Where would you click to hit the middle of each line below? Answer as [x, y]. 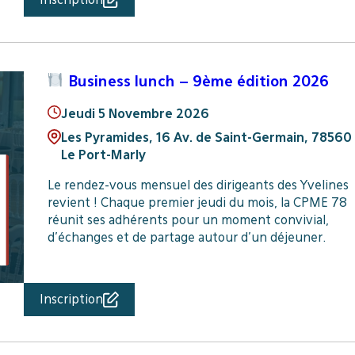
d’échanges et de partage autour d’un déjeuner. [186, 237]
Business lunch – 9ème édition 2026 [196, 80]
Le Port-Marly [103, 155]
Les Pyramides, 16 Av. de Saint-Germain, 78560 [206, 137]
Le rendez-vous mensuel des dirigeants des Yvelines [198, 185]
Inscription [71, 299]
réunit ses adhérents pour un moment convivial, [188, 219]
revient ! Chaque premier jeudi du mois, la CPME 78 [197, 202]
